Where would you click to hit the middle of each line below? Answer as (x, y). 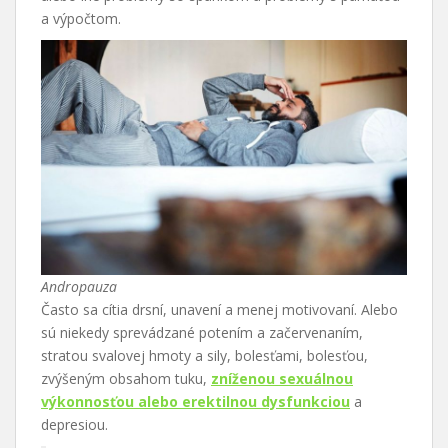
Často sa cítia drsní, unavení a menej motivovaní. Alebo (219, 309)
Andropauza (79, 286)
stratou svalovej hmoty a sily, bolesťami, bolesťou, (204, 355)
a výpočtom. (81, 19)
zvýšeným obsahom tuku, (126, 378)
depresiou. (74, 424)
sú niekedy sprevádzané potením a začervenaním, (202, 332)
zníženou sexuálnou (282, 378)
